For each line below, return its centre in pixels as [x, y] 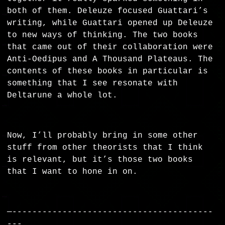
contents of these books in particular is [108, 72]
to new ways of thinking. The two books [103, 35]
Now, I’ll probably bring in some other [103, 136]
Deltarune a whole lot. [65, 96]
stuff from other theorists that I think [105, 148]
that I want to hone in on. [73, 172]
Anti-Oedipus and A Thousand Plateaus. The [110, 60]
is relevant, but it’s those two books [100, 160]
